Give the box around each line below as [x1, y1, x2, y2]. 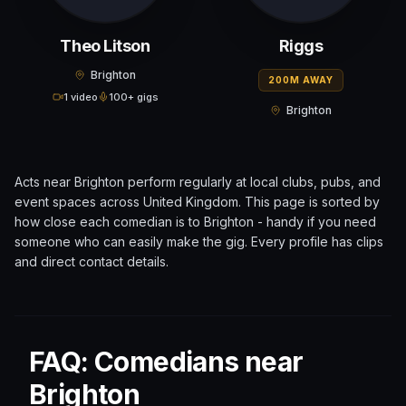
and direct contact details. [14, 254, 169, 269]
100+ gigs [108, 90, 159, 103]
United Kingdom [143, 194, 238, 209]
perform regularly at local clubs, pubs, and [124, 174, 381, 189]
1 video [63, 90, 98, 103]
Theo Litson [60, 36, 150, 55]
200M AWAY [268, 74, 333, 85]
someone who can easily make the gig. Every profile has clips [14, 234, 383, 249]
